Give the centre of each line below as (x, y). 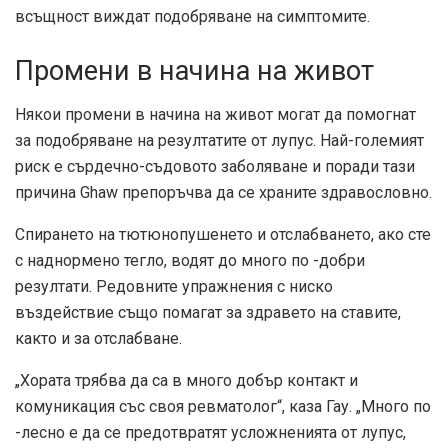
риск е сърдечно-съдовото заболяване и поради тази (215, 167)
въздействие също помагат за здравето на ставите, (208, 313)
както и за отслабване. (98, 339)
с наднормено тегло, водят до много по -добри (190, 261)
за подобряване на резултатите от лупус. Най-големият (219, 141)
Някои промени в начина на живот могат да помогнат (215, 115)
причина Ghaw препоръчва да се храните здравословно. (223, 193)
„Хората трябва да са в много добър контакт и (186, 381)
